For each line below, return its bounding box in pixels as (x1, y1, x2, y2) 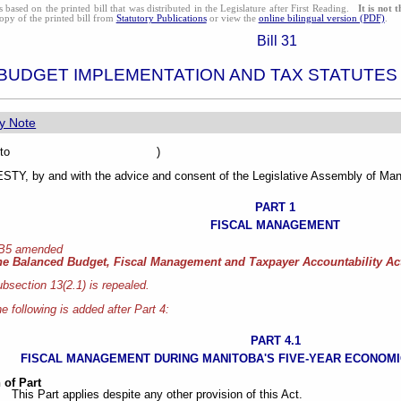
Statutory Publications (115, 13, 207, 23)
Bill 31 (256, 32, 297, 48)
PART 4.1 (250, 334, 301, 348)
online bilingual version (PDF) (258, 13, 385, 23)
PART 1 (255, 200, 296, 214)
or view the (206, 13, 259, 23)
